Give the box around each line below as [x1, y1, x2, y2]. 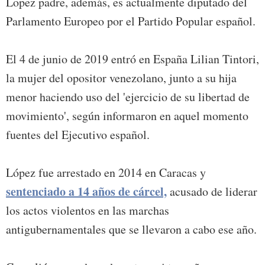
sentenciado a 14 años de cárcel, [6, 183, 167, 201]
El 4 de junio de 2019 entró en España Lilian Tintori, [6, 51, 259, 67]
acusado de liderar [167, 183, 257, 200]
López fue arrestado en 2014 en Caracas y [6, 164, 206, 181]
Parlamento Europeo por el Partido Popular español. [6, 13, 256, 30]
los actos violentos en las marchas [6, 202, 169, 219]
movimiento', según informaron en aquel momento [6, 108, 248, 124]
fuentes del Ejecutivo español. [6, 127, 150, 143]
